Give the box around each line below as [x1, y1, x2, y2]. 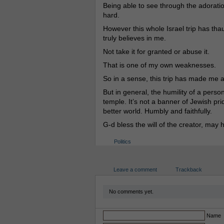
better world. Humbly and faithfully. [102, 107, 212, 115]
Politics [113, 138, 131, 144]
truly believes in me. [102, 34, 166, 42]
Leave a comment [113, 166, 157, 172]
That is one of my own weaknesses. [102, 61, 216, 69]
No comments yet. [108, 188, 153, 194]
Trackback [175, 166, 202, 172]
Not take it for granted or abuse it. [102, 47, 209, 55]
